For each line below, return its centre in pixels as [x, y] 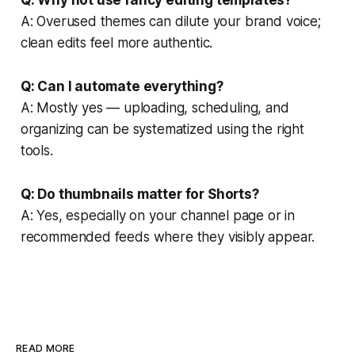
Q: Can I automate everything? [122, 86]
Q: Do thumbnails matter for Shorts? [139, 194]
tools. [36, 150]
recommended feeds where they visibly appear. [168, 237]
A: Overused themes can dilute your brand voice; [170, 21]
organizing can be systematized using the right [162, 129]
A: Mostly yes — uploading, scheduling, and [155, 107]
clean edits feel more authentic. [116, 42]
